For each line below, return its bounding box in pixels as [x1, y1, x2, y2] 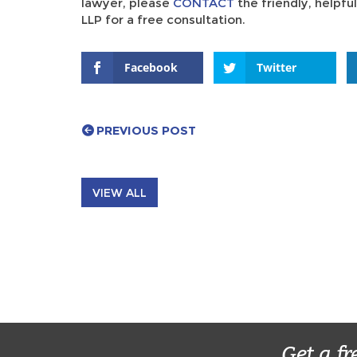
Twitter [257, 59, 297, 75]
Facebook [124, 59, 178, 75]
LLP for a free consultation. [81, 11, 245, 27]
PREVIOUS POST [96, 122, 196, 138]
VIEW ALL [92, 185, 147, 200]
